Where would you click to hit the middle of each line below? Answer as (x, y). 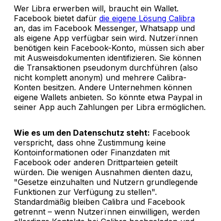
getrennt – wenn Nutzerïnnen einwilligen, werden (107, 211)
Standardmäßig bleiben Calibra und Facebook (99, 202)
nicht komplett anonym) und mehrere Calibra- (100, 77)
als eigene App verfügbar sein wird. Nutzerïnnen (106, 38)
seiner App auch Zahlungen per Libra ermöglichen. (110, 107)
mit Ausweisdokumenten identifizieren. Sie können (108, 57)
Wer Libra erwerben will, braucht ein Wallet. (96, 8)
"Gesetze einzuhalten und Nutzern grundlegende (106, 182)
